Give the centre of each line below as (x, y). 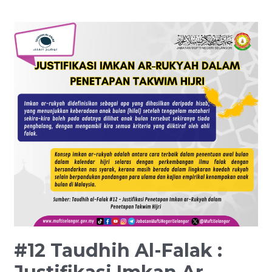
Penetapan (37, 180)
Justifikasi (34, 104)
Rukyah (29, 150)
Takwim (31, 195)
